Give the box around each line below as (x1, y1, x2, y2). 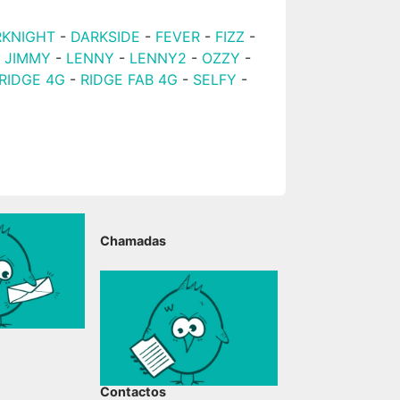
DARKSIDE (71, 28, 141, 46)
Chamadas (100, 233, 167, 248)
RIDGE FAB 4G (80, 71, 183, 88)
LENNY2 (129, 49, 187, 67)
